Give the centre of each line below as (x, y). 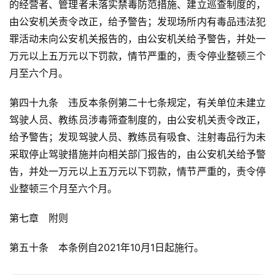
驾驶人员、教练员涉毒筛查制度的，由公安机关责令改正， (137, 120)
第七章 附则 (39, 218)
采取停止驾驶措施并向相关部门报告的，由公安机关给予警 (137, 154)
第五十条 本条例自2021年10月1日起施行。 (107, 248)
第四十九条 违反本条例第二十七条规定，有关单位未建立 (137, 103)
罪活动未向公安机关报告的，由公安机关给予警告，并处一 (137, 39)
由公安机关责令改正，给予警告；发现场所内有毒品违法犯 (137, 22)
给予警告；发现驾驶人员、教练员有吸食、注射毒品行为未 (137, 137)
